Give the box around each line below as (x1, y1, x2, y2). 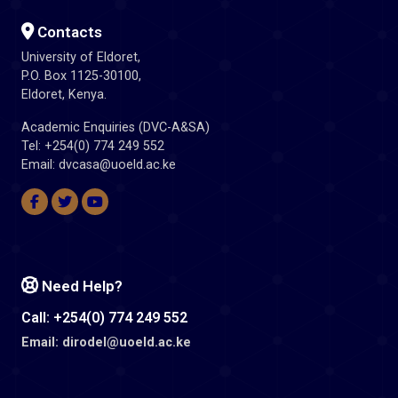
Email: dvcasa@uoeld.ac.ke (21, 157, 176, 173)
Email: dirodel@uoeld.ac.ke (21, 335, 191, 351)
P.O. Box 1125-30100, (21, 68, 141, 84)
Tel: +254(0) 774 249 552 (21, 139, 164, 155)
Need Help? (38, 277, 123, 296)
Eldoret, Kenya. (21, 87, 107, 103)
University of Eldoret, (21, 50, 140, 66)
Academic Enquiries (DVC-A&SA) (21, 120, 210, 136)
